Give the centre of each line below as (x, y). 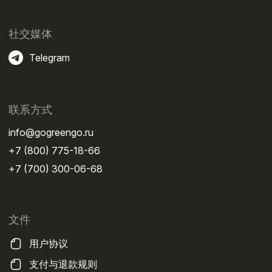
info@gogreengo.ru (51, 133)
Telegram (49, 58)
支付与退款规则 (63, 264)
